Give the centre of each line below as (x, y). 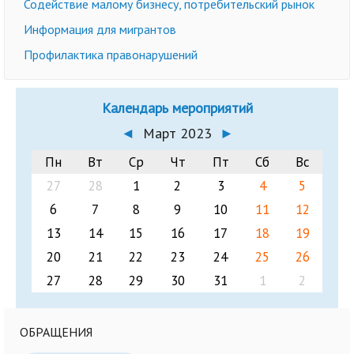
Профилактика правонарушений (111, 55)
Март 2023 (177, 133)
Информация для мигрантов (100, 29)
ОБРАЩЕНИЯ (56, 332)
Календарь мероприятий (177, 108)
